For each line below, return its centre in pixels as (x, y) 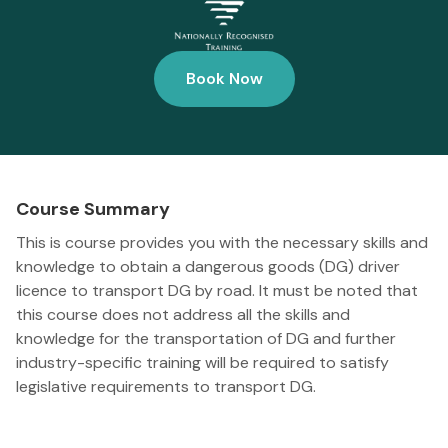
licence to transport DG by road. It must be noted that (217, 290)
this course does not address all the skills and (183, 314)
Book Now (224, 78)
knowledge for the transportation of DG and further (206, 338)
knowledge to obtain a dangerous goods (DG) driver (208, 266)
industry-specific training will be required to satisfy (202, 362)
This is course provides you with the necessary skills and (222, 242)
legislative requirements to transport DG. (166, 386)
